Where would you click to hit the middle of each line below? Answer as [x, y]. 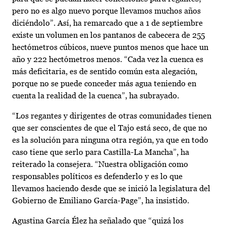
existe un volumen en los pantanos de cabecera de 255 [108, 35]
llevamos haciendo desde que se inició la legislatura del [111, 189]
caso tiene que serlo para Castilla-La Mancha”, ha [101, 152]
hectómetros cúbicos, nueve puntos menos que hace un [110, 47]
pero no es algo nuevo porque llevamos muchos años [106, 11]
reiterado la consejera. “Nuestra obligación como [100, 164]
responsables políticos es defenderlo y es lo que [97, 177]
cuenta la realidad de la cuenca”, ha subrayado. [96, 96]
